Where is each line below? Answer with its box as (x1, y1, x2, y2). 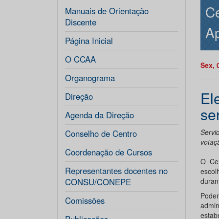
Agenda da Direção (65, 109, 134, 121)
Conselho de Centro (65, 128, 137, 139)
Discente (65, 16, 96, 28)
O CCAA (65, 53, 96, 65)
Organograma (65, 72, 115, 84)
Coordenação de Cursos (65, 146, 152, 158)
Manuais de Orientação (65, 5, 149, 17)
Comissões (65, 195, 105, 206)
